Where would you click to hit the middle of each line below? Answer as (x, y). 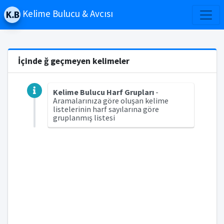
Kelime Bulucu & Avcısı (68, 14)
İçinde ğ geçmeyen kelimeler (73, 61)
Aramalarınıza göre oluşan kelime (110, 100)
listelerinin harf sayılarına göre (106, 109)
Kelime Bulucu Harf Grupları (103, 92)
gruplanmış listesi (84, 117)
